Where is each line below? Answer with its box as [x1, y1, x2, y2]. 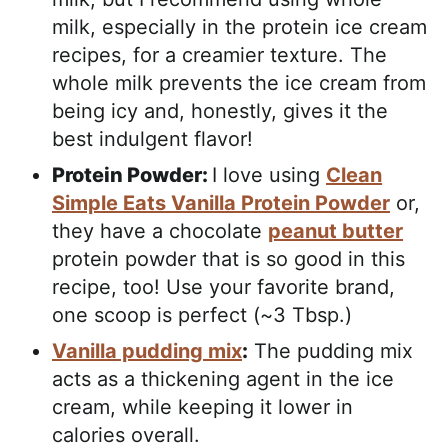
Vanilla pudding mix [52, 338, 242, 363]
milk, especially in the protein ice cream [52, 14, 427, 39]
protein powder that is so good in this [52, 246, 405, 271]
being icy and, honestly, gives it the [52, 98, 388, 123]
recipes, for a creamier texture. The [52, 42, 387, 67]
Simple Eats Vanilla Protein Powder [52, 190, 390, 215]
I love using [212, 162, 326, 187]
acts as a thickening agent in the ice [52, 366, 394, 391]
